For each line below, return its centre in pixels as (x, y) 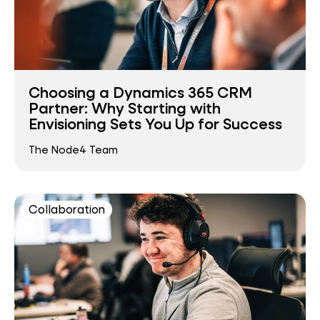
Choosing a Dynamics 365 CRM (140, 92)
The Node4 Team (73, 149)
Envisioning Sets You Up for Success (155, 124)
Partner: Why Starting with (125, 108)
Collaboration (67, 209)
